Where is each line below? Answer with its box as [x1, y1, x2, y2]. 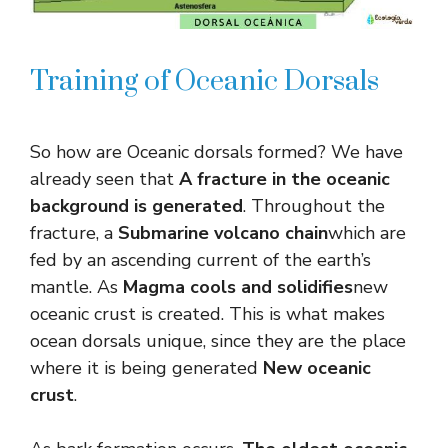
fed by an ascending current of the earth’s [30, 247, 371, 272]
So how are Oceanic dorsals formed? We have [30, 139, 403, 164]
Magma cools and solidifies [123, 274, 353, 299]
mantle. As [30, 274, 123, 299]
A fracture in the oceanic [179, 166, 390, 191]
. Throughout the [243, 193, 385, 218]
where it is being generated [30, 355, 263, 380]
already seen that [30, 166, 179, 191]
